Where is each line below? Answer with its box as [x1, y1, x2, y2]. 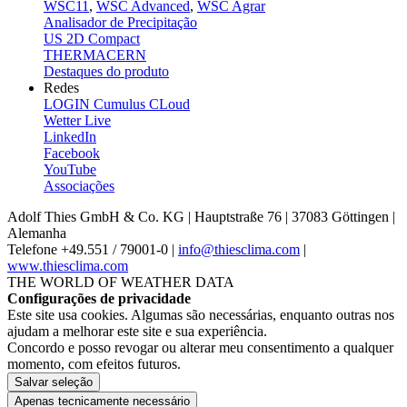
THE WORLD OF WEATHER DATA [7, 274, 234, 291]
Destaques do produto [44, 64, 169, 80]
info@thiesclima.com [178, 242, 300, 258]
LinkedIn [44, 129, 96, 145]
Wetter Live [44, 113, 111, 129]
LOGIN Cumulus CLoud [44, 96, 190, 113]
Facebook [44, 145, 100, 162]
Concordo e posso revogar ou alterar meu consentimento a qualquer [7, 340, 393, 356]
